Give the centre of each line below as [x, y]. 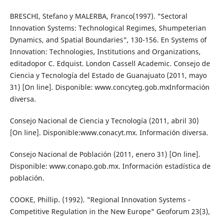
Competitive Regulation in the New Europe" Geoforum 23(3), [110, 212]
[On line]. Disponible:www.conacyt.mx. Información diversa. [109, 133]
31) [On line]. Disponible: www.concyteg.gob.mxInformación [110, 87]
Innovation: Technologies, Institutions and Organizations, [105, 52]
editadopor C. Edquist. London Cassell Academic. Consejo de [110, 64]
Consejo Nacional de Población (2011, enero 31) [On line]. [105, 154]
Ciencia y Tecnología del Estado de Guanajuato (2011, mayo [108, 75]
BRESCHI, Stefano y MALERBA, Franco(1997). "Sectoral [98, 16]
